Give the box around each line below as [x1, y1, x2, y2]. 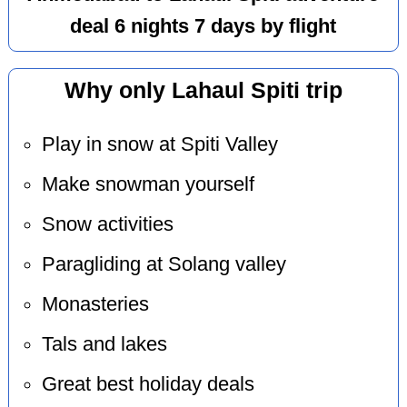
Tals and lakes [41, 333, 167, 355]
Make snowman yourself [41, 173, 254, 195]
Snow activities [41, 213, 174, 235]
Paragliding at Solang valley [41, 253, 286, 275]
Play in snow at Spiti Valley [41, 133, 278, 155]
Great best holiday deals [41, 372, 254, 395]
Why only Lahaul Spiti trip [64, 78, 342, 104]
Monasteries [41, 293, 149, 315]
